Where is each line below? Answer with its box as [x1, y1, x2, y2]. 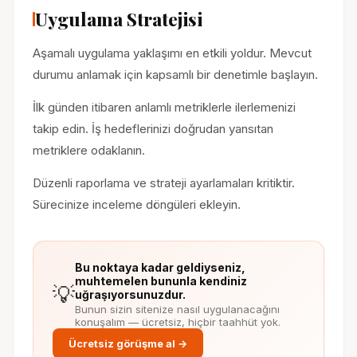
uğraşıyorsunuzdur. [75, 288, 186, 301]
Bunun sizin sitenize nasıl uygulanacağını [75, 303, 280, 316]
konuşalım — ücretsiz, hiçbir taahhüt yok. [75, 316, 280, 328]
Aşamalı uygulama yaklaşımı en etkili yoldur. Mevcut [33, 45, 312, 61]
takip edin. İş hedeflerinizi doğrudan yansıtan [33, 121, 273, 136]
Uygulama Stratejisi [35, 7, 202, 31]
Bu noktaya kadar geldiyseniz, [75, 261, 245, 274]
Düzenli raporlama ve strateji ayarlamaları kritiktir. [33, 175, 295, 190]
